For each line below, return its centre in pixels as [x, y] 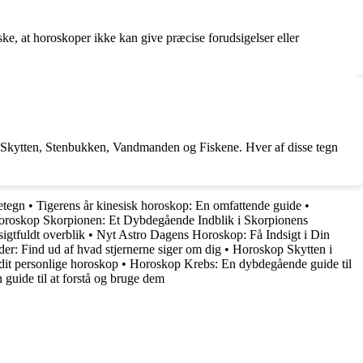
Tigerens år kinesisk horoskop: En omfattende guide [169, 206]
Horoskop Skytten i [282, 250]
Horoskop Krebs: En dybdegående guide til [241, 264]
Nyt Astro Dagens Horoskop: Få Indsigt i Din [213, 235]
